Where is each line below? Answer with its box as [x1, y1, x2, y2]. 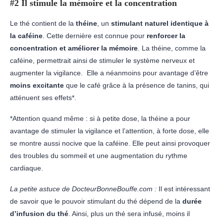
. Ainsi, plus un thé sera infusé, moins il [68, 209, 190, 218]
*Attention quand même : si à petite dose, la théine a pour [10, 114, 190, 122]
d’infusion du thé [10, 209, 68, 218]
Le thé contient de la [10, 19, 76, 27]
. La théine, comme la [138, 44, 206, 52]
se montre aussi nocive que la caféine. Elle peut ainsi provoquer [10, 139, 210, 147]
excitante [33, 81, 64, 89]
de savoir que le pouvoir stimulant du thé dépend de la [10, 197, 182, 205]
